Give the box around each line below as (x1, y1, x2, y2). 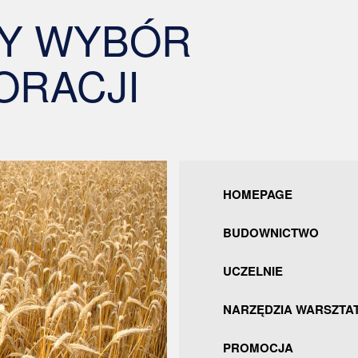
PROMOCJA (223, 339, 293, 356)
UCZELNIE (223, 262, 283, 280)
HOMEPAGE (223, 185, 292, 203)
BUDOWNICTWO (223, 224, 319, 241)
